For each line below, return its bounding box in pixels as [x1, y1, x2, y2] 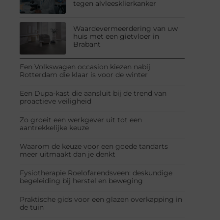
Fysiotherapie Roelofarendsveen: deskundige [20, 168, 172, 177]
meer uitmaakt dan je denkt [20, 149, 115, 159]
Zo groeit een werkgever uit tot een [20, 115, 142, 124]
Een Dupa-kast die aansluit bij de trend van [20, 88, 166, 98]
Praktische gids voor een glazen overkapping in [20, 194, 182, 204]
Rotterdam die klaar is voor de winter [20, 70, 148, 79]
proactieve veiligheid [20, 96, 91, 106]
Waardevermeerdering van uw [73, 24, 178, 33]
